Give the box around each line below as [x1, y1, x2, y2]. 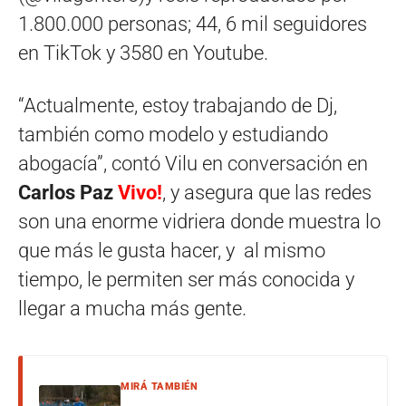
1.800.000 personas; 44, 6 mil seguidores [18, 13, 367, 36]
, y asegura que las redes [162, 181, 372, 205]
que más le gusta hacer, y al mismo [18, 239, 325, 263]
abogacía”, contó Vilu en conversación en [18, 152, 368, 176]
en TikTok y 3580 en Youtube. [18, 42, 268, 65]
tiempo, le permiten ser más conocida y [18, 268, 354, 292]
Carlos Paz [18, 181, 118, 205]
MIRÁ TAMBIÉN [121, 381, 198, 393]
